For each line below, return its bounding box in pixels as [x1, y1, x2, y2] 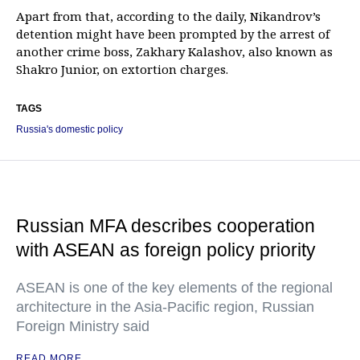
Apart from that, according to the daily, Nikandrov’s [16, 8, 321, 25]
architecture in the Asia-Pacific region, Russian [16, 299, 314, 316]
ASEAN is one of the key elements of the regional [16, 280, 333, 297]
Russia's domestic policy [16, 124, 123, 136]
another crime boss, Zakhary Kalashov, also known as [16, 43, 333, 60]
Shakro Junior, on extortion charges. [16, 61, 228, 78]
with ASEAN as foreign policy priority [16, 239, 316, 261]
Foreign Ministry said [16, 318, 149, 335]
